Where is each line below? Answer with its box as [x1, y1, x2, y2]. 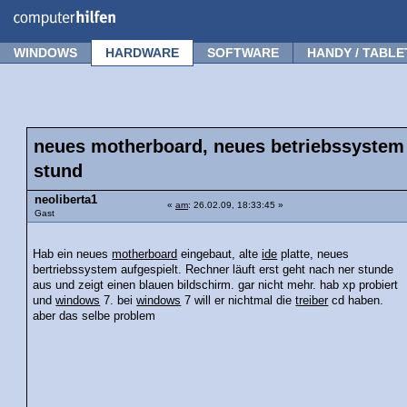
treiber [295, 293, 329, 307]
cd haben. [328, 293, 384, 307]
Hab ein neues [33, 247, 113, 261]
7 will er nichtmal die [181, 293, 296, 307]
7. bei [100, 293, 137, 307]
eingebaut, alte [177, 247, 263, 261]
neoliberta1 [35, 194, 97, 206]
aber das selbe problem [33, 309, 156, 323]
